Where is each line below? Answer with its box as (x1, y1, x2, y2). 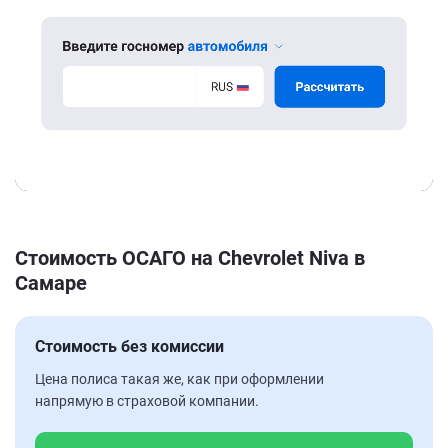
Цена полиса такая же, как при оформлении (35, 370, 324, 387)
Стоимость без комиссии (35, 336, 224, 356)
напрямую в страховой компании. (35, 392, 259, 409)
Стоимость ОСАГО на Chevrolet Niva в (15, 245, 365, 270)
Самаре (15, 270, 87, 295)
